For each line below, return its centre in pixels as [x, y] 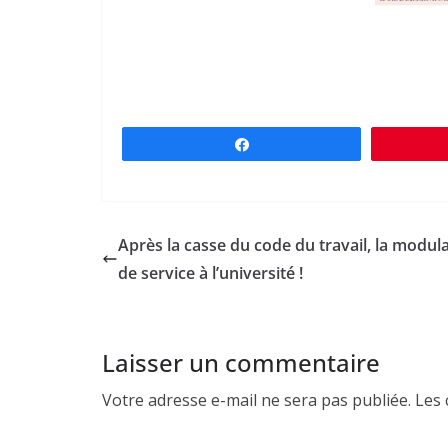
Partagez [288, 144]
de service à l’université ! [210, 273]
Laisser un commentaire [241, 363]
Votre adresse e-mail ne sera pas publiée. [256, 400]
